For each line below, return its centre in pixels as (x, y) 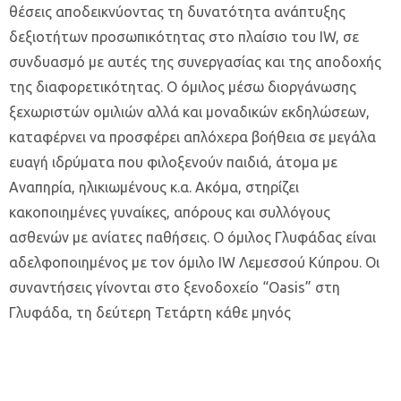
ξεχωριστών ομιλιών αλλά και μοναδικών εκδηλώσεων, (189, 112)
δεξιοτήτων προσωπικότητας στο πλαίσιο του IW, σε (184, 37)
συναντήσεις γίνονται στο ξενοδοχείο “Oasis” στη (175, 287)
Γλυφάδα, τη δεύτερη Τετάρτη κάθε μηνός (150, 312)
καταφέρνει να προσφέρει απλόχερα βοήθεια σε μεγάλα (192, 137)
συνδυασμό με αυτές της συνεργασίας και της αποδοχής (195, 62)
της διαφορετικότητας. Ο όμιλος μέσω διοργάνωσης (183, 87)
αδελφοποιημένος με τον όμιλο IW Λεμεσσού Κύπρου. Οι (194, 262)
